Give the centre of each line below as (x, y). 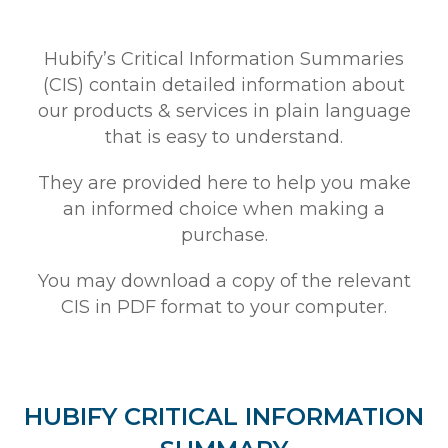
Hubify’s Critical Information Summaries (224, 59)
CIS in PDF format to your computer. (224, 307)
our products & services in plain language (224, 111)
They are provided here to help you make (224, 183)
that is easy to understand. (224, 137)
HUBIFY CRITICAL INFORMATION (224, 417)
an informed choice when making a (224, 209)
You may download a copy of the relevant (224, 281)
